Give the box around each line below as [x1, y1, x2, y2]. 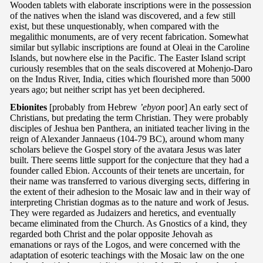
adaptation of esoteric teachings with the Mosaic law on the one [10, 249, 244, 260]
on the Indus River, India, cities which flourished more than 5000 [10, 73, 250, 84]
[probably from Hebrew [47, 102, 140, 112]
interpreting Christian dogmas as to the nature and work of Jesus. [10, 197, 249, 207]
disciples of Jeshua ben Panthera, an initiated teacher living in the [10, 123, 249, 133]
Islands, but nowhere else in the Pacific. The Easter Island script [10, 52, 245, 63]
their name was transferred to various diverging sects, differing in [10, 176, 249, 186]
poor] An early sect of [165, 102, 248, 112]
